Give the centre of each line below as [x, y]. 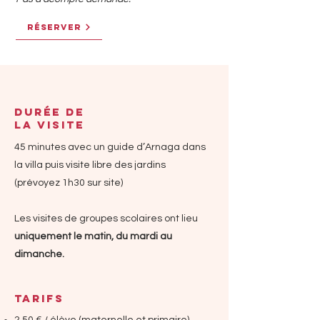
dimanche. [39, 254]
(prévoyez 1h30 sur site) [69, 183]
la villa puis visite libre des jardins [90, 165]
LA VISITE [49, 125]
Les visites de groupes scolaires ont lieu [106, 219]
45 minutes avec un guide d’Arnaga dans [110, 147]
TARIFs [39, 298]
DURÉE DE [49, 112]
